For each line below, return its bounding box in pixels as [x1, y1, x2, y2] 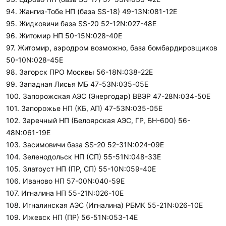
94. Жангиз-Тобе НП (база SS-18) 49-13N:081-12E [6, 7, 177, 16]
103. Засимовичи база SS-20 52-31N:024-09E [6, 140, 164, 149]
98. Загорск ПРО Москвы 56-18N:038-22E [6, 68, 153, 76]
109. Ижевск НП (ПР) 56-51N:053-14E [6, 213, 138, 221]
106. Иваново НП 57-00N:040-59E [6, 177, 125, 185]
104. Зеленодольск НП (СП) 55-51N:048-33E [6, 152, 161, 161]
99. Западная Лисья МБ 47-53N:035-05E [6, 80, 148, 88]
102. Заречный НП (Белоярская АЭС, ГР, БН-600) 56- [6, 116, 190, 125]
